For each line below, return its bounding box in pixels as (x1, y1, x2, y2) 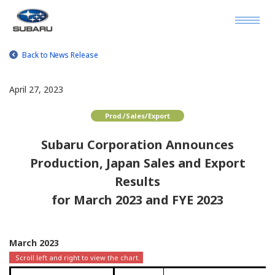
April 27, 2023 (9, 83, 63, 95)
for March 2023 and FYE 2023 (52, 192, 223, 208)
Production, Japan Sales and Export (29, 155, 246, 171)
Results (115, 173, 160, 190)
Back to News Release (22, 50, 98, 60)
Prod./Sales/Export (105, 111, 170, 120)
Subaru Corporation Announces (41, 136, 234, 153)
